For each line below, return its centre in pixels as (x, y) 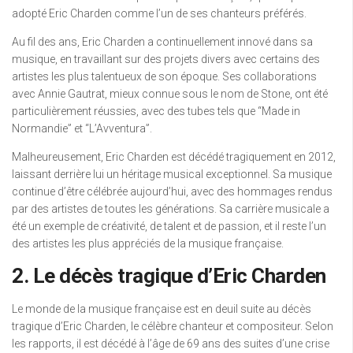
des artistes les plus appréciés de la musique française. (148, 243)
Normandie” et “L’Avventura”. (82, 128)
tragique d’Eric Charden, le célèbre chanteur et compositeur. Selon (173, 326)
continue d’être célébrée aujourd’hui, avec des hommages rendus (172, 191)
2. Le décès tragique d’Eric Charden (169, 276)
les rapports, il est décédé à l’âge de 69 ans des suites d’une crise (171, 344)
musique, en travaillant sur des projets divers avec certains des (166, 59)
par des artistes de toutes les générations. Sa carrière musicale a (171, 209)
